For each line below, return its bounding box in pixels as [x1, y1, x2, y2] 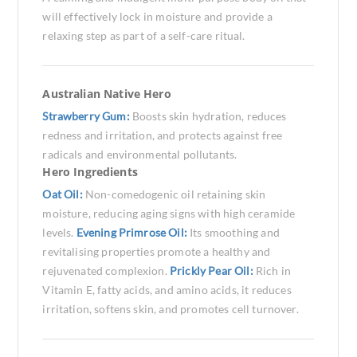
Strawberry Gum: [42, 109, 132, 123]
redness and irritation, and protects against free [42, 128, 283, 142]
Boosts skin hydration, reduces [131, 109, 287, 123]
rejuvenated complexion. [42, 264, 171, 277]
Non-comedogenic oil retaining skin [84, 187, 266, 201]
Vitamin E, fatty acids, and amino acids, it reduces [42, 283, 292, 296]
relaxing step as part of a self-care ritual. [42, 29, 245, 42]
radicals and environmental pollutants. [42, 147, 237, 161]
